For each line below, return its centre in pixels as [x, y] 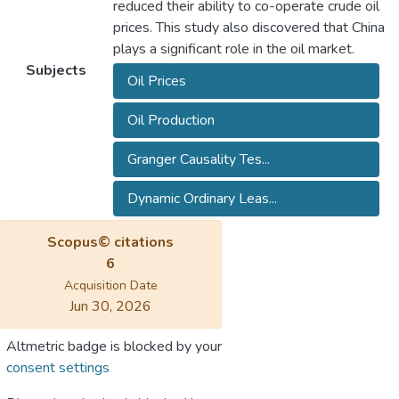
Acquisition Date [110, 286]
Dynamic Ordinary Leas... [202, 199]
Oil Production [171, 121]
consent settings [58, 368]
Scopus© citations [110, 243]
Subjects [56, 71]
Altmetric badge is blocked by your [114, 347]
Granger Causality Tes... [198, 160]
